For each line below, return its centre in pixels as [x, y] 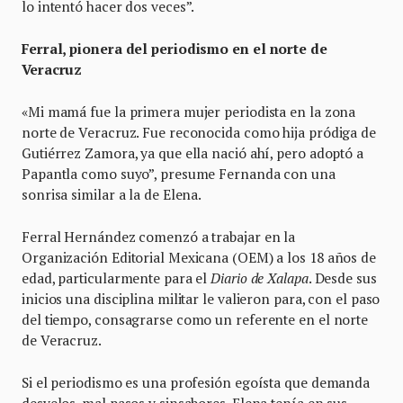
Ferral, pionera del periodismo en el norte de [175, 48]
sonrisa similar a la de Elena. [112, 194]
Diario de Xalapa [260, 278]
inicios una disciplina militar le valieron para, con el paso [201, 298]
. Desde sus [342, 278]
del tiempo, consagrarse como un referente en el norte [195, 319]
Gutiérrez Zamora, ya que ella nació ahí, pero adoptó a [193, 152]
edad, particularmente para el [116, 278]
